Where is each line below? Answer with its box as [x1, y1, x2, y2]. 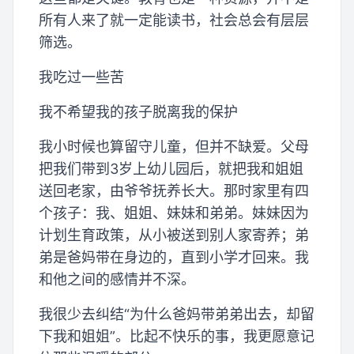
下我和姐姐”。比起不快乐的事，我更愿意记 [39, 328, 314, 345]
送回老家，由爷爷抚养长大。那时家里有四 [39, 183, 309, 200]
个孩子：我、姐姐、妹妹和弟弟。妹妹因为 [39, 205, 309, 222]
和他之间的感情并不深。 [39, 271, 195, 288]
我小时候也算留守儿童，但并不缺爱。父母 [39, 138, 309, 156]
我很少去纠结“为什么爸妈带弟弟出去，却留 [39, 306, 314, 323]
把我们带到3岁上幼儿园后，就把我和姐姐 [39, 160, 303, 178]
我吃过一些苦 [39, 69, 124, 86]
